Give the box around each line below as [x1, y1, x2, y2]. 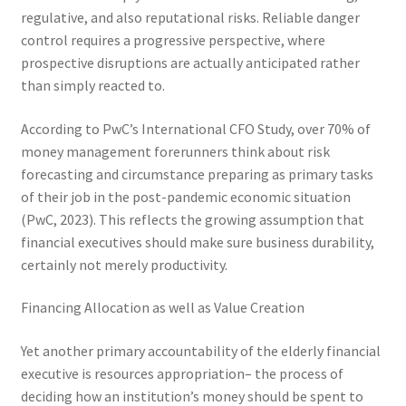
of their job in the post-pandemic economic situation [20, 187, 351, 206]
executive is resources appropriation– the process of [20, 363, 343, 382]
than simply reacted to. [20, 76, 165, 95]
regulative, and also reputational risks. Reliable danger [20, 8, 360, 27]
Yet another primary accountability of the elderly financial [20, 341, 381, 360]
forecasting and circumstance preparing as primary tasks [20, 164, 373, 183]
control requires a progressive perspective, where [20, 31, 325, 50]
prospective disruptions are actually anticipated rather [20, 53, 360, 72]
